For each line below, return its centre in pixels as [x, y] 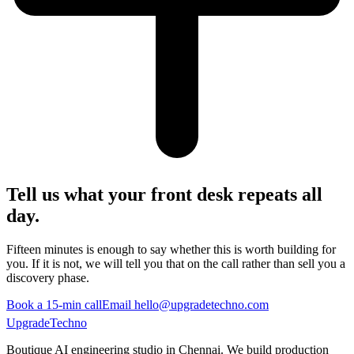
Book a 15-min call [54, 304]
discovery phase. [48, 277]
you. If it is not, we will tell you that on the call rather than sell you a [176, 263]
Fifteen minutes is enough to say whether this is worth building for [171, 249]
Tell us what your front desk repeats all [164, 194]
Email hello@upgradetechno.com [185, 304]
